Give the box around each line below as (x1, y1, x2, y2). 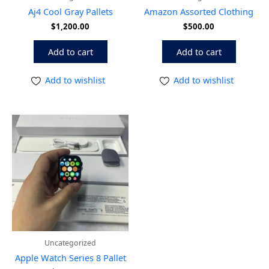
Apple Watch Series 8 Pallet (14, 252, 126, 264)
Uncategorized (44, 237, 96, 248)
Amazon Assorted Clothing (144, 5, 253, 18)
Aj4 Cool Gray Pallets (28, 5, 113, 18)
